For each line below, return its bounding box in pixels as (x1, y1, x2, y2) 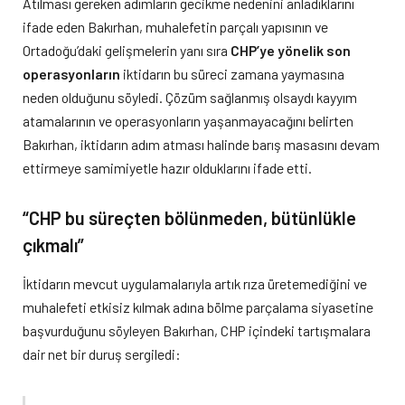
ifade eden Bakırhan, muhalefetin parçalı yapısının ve (23, 17, 328, 35)
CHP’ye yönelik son (231, 41, 351, 59)
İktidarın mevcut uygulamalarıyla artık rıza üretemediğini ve (23, 275, 367, 293)
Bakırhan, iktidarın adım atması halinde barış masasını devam (23, 135, 380, 153)
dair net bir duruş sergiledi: (23, 345, 181, 363)
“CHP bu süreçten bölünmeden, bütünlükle (23, 207, 356, 230)
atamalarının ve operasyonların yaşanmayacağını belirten (23, 111, 353, 129)
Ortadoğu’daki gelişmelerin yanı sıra (23, 41, 231, 59)
